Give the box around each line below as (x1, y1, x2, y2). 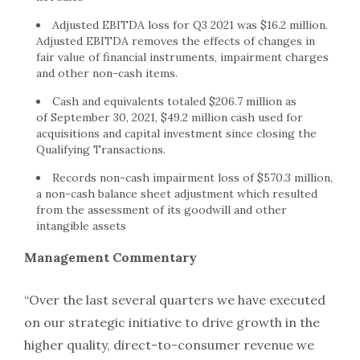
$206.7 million (209, 93, 282, 108)
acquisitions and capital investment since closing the (36, 125, 317, 141)
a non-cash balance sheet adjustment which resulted (36, 186, 317, 201)
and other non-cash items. (36, 65, 178, 80)
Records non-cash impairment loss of (52, 170, 257, 185)
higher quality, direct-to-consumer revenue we (24, 336, 314, 353)
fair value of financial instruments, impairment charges (36, 49, 329, 64)
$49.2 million (161, 109, 227, 125)
